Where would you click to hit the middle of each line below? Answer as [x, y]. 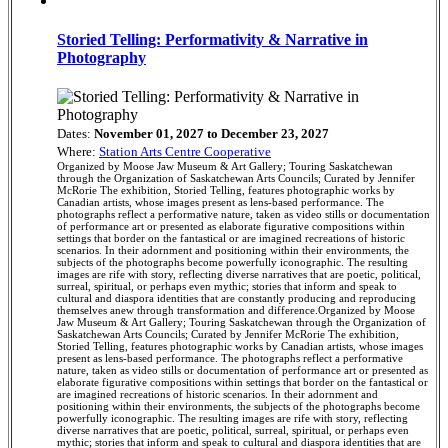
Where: [78, 152]
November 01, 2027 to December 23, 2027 [210, 134]
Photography [101, 58]
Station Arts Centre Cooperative [185, 152]
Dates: [74, 134]
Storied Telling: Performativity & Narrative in [212, 40]
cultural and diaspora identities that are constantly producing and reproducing [236, 298]
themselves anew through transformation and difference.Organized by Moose [236, 310]
